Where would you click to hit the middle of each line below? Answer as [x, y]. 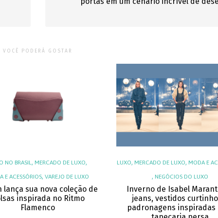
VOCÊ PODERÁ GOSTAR [38, 51]
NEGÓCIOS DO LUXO [182, 177]
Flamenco [38, 208]
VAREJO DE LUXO [67, 177]
